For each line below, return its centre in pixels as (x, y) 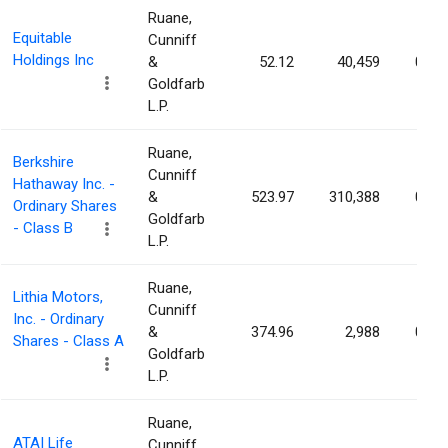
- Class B (43, 228)
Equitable (42, 38)
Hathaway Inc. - (64, 184)
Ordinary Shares (65, 206)
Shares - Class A (68, 341)
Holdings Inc (53, 60)
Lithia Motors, (58, 297)
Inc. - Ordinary (58, 319)
